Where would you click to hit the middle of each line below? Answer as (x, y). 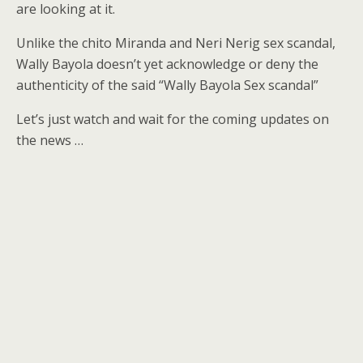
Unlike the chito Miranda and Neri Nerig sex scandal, (176, 43)
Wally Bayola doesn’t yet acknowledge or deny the (167, 64)
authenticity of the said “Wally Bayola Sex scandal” (167, 85)
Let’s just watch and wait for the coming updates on (173, 119)
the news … (50, 140)
